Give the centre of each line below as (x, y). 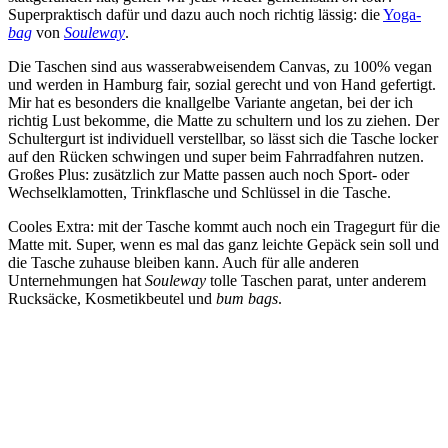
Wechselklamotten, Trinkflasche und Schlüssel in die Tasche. (201, 193)
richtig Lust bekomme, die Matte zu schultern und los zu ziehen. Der (223, 121)
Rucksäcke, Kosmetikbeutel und (112, 299)
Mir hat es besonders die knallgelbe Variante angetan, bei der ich (210, 103)
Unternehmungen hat (76, 281)
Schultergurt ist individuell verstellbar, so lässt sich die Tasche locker (223, 139)
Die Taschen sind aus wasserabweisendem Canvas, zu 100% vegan (220, 67)
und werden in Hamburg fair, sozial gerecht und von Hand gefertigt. (222, 85)
